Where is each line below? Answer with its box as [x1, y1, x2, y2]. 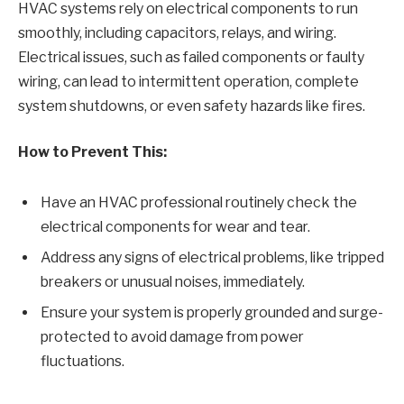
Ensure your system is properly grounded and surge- [41, 303, 383, 321]
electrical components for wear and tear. [41, 217, 310, 235]
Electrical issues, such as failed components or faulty [18, 48, 364, 66]
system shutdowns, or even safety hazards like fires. [18, 96, 365, 115]
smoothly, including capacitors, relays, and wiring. [18, 23, 336, 41]
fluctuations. [41, 352, 124, 370]
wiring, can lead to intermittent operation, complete [18, 72, 359, 90]
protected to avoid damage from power [41, 327, 304, 345]
